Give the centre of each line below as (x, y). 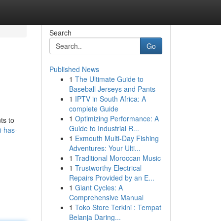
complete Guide (93, 109)
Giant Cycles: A (99, 187)
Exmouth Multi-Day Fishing (117, 138)
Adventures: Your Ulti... (105, 148)
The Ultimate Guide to (109, 79)
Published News (74, 69)
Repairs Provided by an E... (111, 178)
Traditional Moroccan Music (118, 158)
